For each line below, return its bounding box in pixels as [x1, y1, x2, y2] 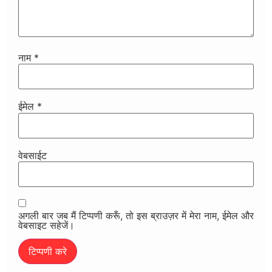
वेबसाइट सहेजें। [18, 219, 75, 231]
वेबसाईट [18, 149, 47, 161]
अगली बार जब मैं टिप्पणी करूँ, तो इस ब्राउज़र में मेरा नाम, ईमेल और [18, 209, 254, 222]
